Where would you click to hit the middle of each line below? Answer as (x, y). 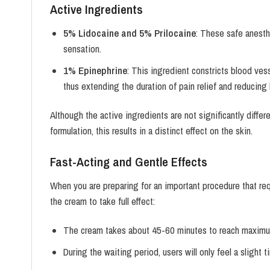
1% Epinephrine (95, 71)
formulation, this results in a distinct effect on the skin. (151, 130)
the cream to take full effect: (102, 202)
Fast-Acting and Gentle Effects (129, 162)
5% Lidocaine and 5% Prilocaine (129, 33)
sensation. (82, 49)
